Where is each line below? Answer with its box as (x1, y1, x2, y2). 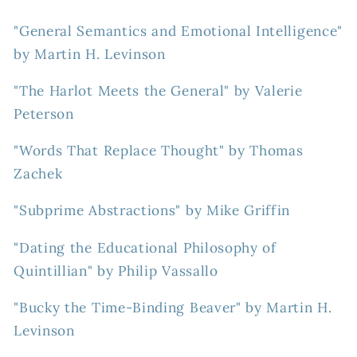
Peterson (14, 104, 74, 123)
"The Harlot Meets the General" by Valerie (14, 81, 303, 100)
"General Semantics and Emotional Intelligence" (14, 22, 343, 40)
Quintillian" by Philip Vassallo (14, 261, 218, 280)
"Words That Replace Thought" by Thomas (14, 142, 304, 160)
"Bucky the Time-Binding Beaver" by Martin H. (14, 298, 332, 316)
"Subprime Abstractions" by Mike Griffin (14, 202, 291, 220)
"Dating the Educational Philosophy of (14, 238, 277, 257)
